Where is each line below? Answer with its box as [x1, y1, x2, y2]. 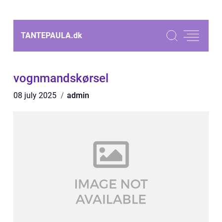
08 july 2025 [13, 91, 58, 100]
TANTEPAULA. [21, 31, 73, 40]
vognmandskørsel [13, 71, 109, 85]
